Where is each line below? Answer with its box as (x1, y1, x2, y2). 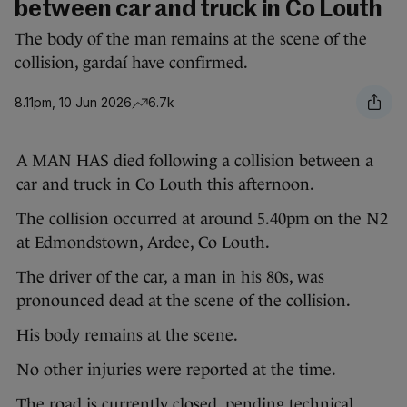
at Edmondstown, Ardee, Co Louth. (16, 233, 270, 253)
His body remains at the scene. (16, 326, 238, 345)
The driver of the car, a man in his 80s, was (16, 268, 324, 287)
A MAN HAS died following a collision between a (16, 152, 373, 171)
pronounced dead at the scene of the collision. (16, 292, 351, 311)
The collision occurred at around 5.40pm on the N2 (16, 210, 388, 229)
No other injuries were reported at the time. (16, 361, 336, 380)
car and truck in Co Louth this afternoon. (16, 175, 314, 194)
